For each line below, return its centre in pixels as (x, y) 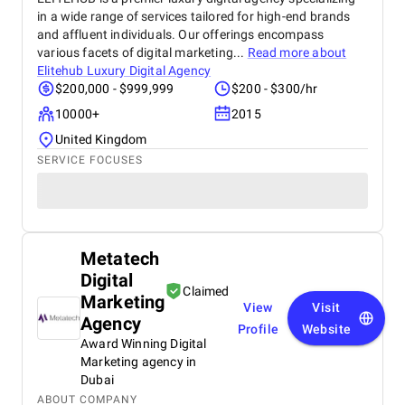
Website (326, 329)
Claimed (206, 291)
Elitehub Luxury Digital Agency (124, 71)
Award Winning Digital (144, 344)
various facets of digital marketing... (142, 52)
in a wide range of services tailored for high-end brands (194, 16)
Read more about (297, 52)
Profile (258, 329)
